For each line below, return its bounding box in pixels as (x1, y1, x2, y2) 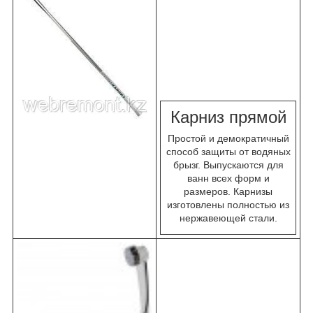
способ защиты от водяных (166, 145, 291, 157)
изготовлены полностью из (167, 198, 289, 210)
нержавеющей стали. (179, 212, 277, 224)
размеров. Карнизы (184, 185, 272, 197)
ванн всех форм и (187, 172, 270, 184)
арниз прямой (180, 107, 286, 126)
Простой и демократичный (167, 132, 289, 144)
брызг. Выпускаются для (173, 159, 284, 170)
